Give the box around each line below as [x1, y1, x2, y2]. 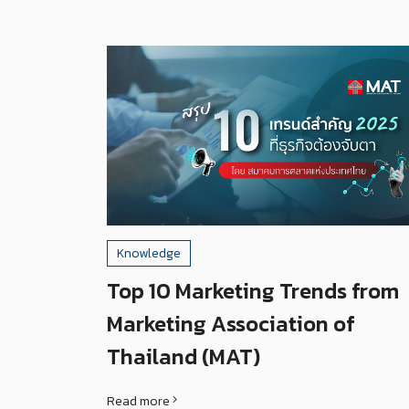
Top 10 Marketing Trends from [107, 274, 399, 307]
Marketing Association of [107, 307, 355, 340]
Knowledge [117, 243, 181, 263]
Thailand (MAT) [107, 340, 260, 372]
